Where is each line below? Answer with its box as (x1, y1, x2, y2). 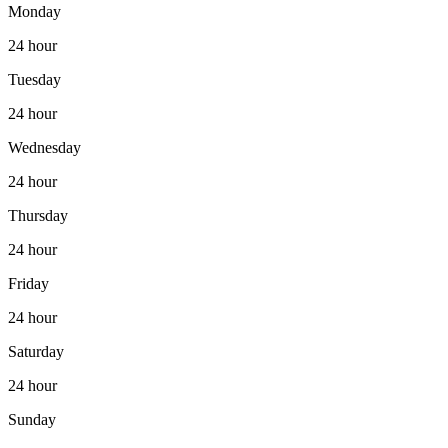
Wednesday (8, 139, 81, 157)
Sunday (8, 411, 56, 429)
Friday (8, 275, 49, 293)
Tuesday (8, 71, 61, 89)
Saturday (8, 343, 64, 361)
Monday (8, 3, 61, 21)
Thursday (8, 207, 68, 225)
